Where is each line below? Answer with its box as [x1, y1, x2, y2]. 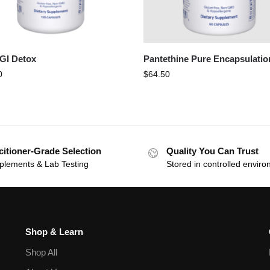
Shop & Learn [25, 226, 84, 237]
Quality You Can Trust [166, 145, 259, 156]
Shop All [25, 247, 58, 257]
